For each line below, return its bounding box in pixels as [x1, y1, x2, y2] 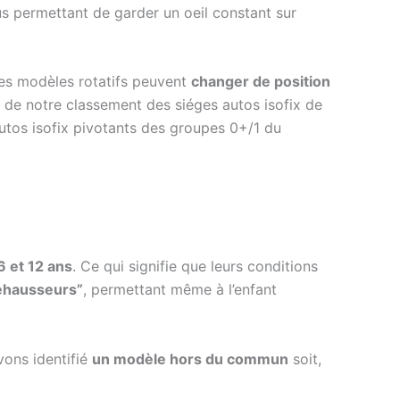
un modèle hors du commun [92, 350, 288, 369]
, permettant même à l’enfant [83, 280, 277, 299]
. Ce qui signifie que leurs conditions [72, 257, 318, 276]
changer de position [191, 72, 330, 91]
